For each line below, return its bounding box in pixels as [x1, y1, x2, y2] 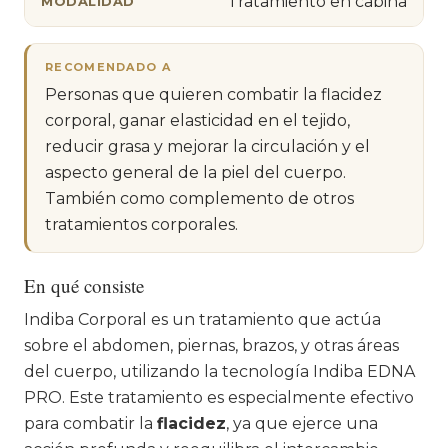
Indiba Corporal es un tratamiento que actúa [24, 309, 381, 329]
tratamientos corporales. [45, 214, 238, 234]
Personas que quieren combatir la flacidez [45, 84, 382, 104]
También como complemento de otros [45, 188, 354, 208]
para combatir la [24, 413, 157, 433]
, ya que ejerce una [226, 413, 378, 433]
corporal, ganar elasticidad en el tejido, [45, 110, 350, 130]
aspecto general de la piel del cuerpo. [45, 162, 346, 182]
